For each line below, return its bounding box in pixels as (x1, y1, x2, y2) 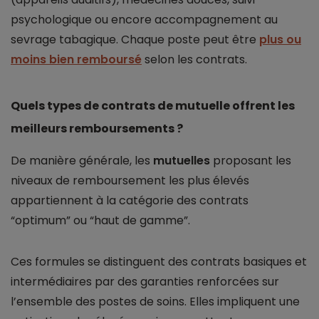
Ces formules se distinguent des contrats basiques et (11, 253, 307, 271)
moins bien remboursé (11, 51, 142, 68)
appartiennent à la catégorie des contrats (11, 192, 249, 209)
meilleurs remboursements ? (11, 120, 183, 137)
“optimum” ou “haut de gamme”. (11, 212, 190, 229)
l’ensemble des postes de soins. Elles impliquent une (11, 293, 300, 310)
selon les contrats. (142, 51, 247, 68)
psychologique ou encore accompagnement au (11, 11, 278, 28)
